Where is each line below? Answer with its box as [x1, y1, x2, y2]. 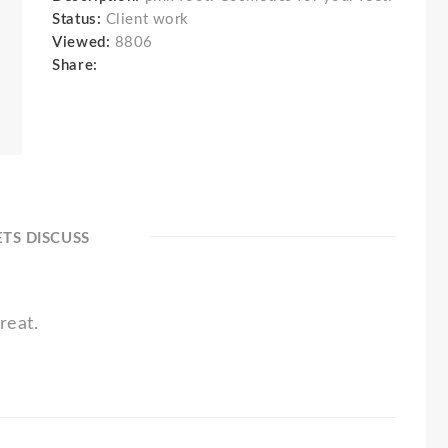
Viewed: [52, 35, 111, 50]
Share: [52, 58, 107, 73]
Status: [52, 12, 106, 27]
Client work [105, 12, 189, 27]
